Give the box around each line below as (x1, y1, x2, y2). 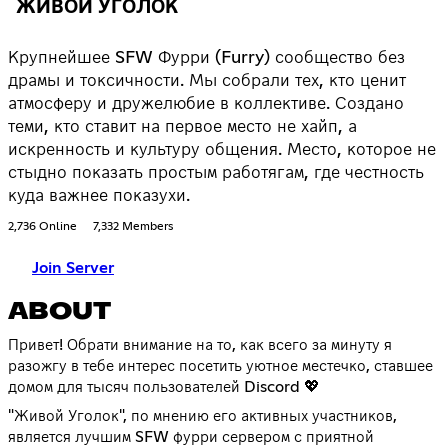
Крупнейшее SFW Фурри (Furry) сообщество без (8, 49, 405, 68)
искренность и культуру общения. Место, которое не (8, 141, 436, 160)
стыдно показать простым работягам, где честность (8, 164, 424, 183)
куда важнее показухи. (8, 187, 190, 206)
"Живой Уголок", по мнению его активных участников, (8, 408, 397, 425)
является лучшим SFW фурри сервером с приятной (8, 429, 374, 446)
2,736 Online (8, 221, 77, 234)
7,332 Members (93, 221, 173, 234)
